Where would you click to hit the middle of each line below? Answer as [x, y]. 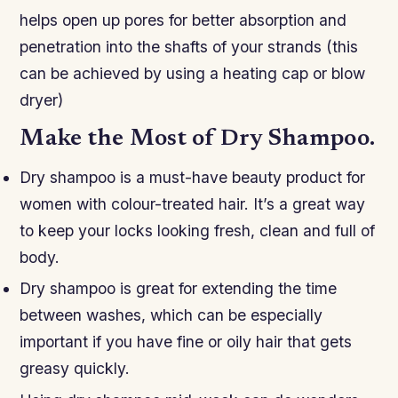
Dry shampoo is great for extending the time [179, 289]
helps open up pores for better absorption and [183, 20]
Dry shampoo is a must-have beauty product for [193, 177]
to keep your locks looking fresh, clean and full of [198, 231]
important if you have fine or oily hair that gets [186, 342]
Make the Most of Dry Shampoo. [198, 139]
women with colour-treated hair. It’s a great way [193, 204]
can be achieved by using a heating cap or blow [193, 74]
